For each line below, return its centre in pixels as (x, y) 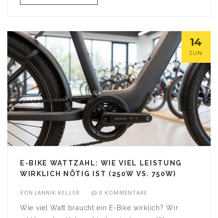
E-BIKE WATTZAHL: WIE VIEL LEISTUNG (101, 163)
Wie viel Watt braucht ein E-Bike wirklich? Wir (99, 208)
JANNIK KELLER (57, 192)
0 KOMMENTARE (124, 192)
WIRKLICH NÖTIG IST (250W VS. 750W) (98, 173)
